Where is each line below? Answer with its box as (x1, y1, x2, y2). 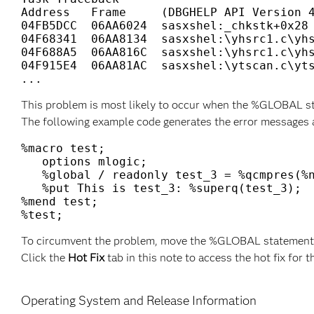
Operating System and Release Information (21, 293, 257, 308)
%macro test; (21, 142, 105, 155)
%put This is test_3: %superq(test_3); (21, 182, 308, 195)
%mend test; (21, 195, 105, 208)
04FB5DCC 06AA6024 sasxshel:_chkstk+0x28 (21, 19, 308, 32)
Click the (21, 251, 68, 264)
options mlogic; (21, 155, 147, 168)
